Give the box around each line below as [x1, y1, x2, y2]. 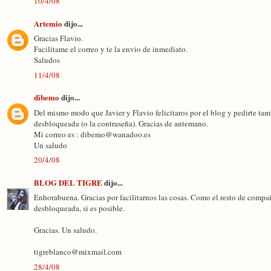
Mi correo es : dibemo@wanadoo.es [34, 128, 151, 140]
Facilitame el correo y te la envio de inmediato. [34, 44, 188, 54]
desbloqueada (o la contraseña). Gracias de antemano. [34, 117, 208, 129]
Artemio [34, 17, 62, 29]
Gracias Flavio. [34, 33, 83, 44]
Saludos [34, 54, 60, 65]
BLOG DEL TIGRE [34, 176, 102, 188]
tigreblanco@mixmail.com [34, 246, 122, 257]
